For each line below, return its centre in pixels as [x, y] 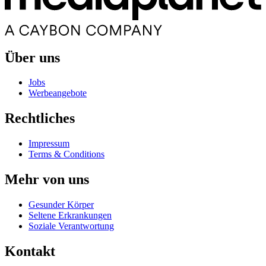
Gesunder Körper [61, 205]
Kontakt [30, 251]
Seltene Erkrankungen [70, 216]
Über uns [32, 57]
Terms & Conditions [66, 154]
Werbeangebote [58, 93]
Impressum [49, 144]
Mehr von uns [47, 180]
